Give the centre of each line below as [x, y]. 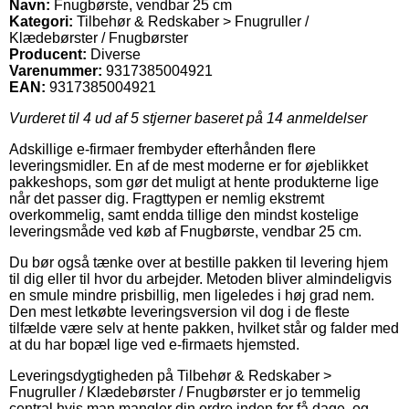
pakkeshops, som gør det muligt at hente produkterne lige [194, 182]
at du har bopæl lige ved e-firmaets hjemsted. [154, 344]
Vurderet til [46, 118]
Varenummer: [56, 70]
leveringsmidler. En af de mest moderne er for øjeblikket [189, 165]
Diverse [115, 54]
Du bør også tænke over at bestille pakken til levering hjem [199, 262]
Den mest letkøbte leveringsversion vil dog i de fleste [179, 311]
